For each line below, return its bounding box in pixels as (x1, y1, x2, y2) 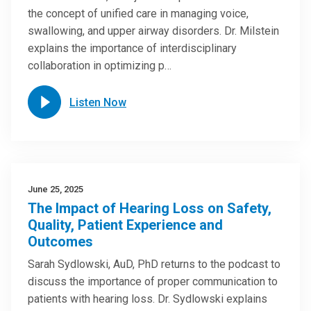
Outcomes (28, 233, 93, 250)
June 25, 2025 (28, 184, 83, 194)
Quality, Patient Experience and (28, 217, 223, 233)
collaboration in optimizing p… (28, 59, 171, 72)
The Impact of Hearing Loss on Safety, (28, 200, 271, 217)
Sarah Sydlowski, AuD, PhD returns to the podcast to (28, 258, 280, 271)
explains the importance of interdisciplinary (28, 42, 237, 55)
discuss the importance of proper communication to (28, 275, 278, 288)
